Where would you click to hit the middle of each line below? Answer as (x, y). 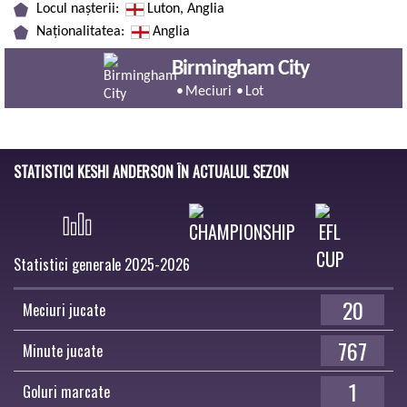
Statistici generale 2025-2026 (102, 264)
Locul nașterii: (79, 9)
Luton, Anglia (186, 9)
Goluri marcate (66, 392)
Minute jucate (63, 351)
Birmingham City (240, 69)
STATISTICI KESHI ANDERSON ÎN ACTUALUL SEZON (151, 172)
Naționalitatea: (82, 32)
